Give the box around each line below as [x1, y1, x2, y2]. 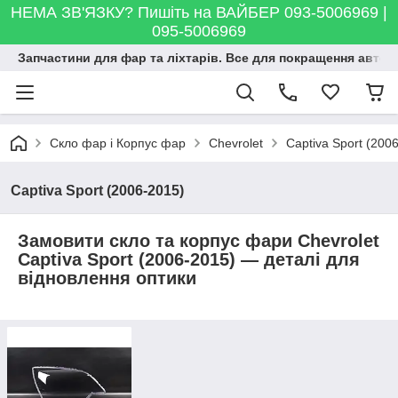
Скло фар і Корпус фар [50, 136, 186, 150]
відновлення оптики [18, 268, 196, 288]
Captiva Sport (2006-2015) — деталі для [18, 250, 360, 269]
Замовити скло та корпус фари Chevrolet [18, 231, 379, 251]
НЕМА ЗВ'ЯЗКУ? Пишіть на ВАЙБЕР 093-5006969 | [11, 4, 387, 21]
